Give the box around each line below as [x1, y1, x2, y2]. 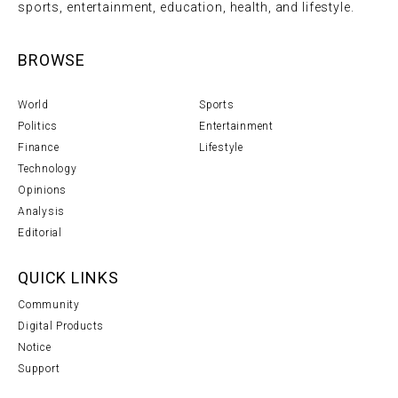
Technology [18, 163, 77, 176]
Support [18, 362, 60, 376]
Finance [18, 141, 60, 155]
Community [18, 298, 80, 312]
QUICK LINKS [18, 268, 119, 288]
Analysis [18, 205, 66, 219]
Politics [18, 120, 59, 133]
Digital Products [18, 320, 105, 333]
